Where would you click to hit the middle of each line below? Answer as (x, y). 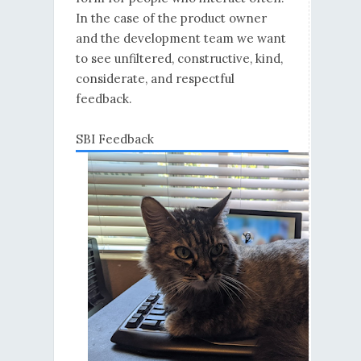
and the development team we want (180, 39)
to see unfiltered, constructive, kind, (179, 59)
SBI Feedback (114, 139)
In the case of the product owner (171, 19)
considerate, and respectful (155, 79)
